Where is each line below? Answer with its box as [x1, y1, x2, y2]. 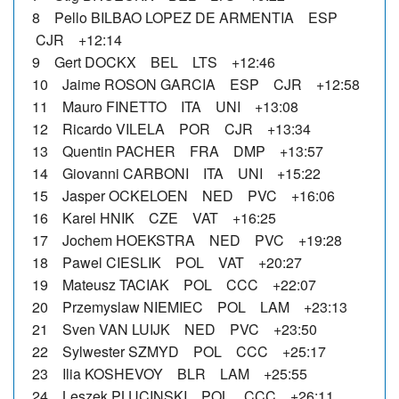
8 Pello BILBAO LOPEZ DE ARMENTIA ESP [32, 6, 345, 28]
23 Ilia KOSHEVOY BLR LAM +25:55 [32, 362, 307, 384]
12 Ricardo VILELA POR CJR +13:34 [32, 118, 311, 139]
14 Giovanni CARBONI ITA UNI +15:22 [32, 162, 321, 183]
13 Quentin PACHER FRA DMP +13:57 [32, 140, 323, 161]
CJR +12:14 [32, 28, 122, 50]
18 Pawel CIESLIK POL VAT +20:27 [32, 251, 302, 273]
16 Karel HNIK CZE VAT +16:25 [32, 207, 276, 228]
